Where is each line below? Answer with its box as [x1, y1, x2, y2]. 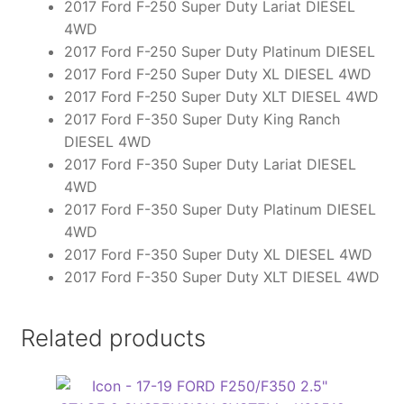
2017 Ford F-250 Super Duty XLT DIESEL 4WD [63, 87, 379, 106]
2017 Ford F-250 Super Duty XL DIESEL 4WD [63, 65, 372, 84]
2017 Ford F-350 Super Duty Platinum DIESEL [63, 200, 376, 219]
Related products [20, 323, 206, 352]
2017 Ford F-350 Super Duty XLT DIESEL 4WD [63, 268, 380, 287]
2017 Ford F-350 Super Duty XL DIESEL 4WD [63, 245, 372, 264]
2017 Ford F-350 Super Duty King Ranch [63, 110, 340, 129]
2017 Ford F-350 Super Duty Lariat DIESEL [63, 155, 356, 174]
